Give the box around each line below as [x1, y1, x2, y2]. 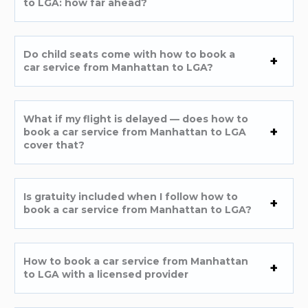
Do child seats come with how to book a [23, 47, 236, 60]
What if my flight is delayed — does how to [23, 112, 249, 125]
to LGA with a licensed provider [23, 267, 189, 280]
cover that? [23, 138, 85, 151]
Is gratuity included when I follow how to [23, 190, 239, 203]
